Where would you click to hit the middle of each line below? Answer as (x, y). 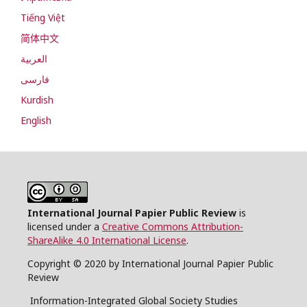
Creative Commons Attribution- (173, 226)
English (36, 120)
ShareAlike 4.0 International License (107, 240)
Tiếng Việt (43, 17)
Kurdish (37, 99)
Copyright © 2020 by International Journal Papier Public (150, 263)
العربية (34, 58)
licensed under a (65, 226)
